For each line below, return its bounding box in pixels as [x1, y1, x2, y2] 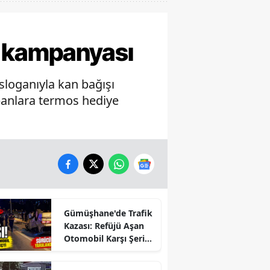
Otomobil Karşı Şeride [63, 233, 155, 245]
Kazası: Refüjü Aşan [63, 220, 144, 232]
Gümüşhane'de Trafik [63, 207, 152, 219]
